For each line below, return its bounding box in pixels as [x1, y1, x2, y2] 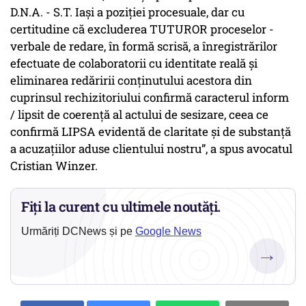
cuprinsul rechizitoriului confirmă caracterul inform [10, 89, 289, 106]
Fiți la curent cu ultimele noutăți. [21, 197, 221, 216]
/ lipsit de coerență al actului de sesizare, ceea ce [10, 107, 268, 123]
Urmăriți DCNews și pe [21, 225, 135, 238]
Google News [135, 225, 201, 238]
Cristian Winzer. [10, 158, 98, 174]
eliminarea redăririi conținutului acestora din [10, 72, 252, 89]
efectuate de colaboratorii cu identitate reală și [10, 55, 258, 72]
